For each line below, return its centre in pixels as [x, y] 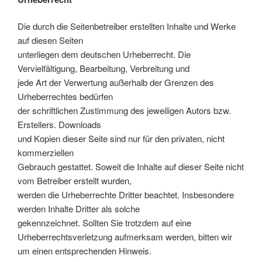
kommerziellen [46, 152]
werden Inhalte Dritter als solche [79, 208]
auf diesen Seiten [50, 40]
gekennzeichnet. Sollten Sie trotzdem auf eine [104, 223]
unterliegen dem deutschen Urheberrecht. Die [104, 54]
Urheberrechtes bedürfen [65, 96]
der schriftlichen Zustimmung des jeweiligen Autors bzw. [124, 110]
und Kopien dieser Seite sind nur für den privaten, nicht [121, 138]
